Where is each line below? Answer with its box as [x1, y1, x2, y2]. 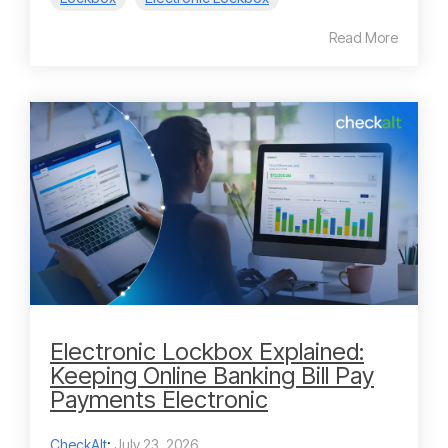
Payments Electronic [50, 385, 268, 415]
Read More [329, 29, 398, 47]
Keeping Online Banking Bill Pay [50, 361, 374, 391]
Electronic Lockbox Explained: [50, 337, 364, 367]
